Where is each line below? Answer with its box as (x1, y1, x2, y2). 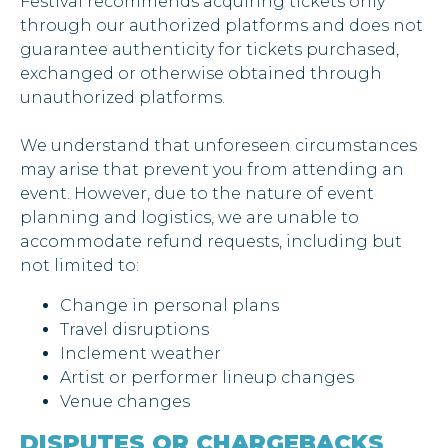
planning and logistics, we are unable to (20, 207, 359, 227)
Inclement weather (60, 343, 221, 363)
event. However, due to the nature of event (20, 183, 374, 203)
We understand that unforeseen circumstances (20, 135, 417, 155)
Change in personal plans (60, 295, 279, 315)
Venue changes (60, 391, 190, 411)
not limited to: (20, 255, 139, 275)
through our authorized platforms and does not (20, 15, 423, 35)
